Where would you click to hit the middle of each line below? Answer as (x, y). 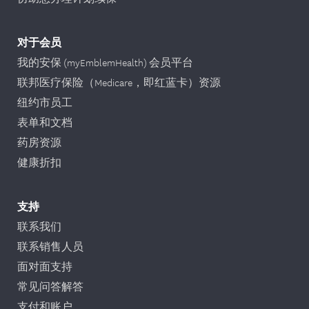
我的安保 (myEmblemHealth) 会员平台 (105, 62)
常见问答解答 (50, 286)
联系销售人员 (50, 246)
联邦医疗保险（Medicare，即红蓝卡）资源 (119, 82)
